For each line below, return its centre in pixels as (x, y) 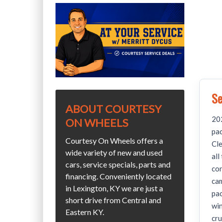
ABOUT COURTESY (113, 109)
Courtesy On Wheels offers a (114, 140)
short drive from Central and (113, 200)
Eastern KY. (85, 212)
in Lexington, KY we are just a (114, 188)
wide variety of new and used (114, 152)
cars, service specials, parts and (118, 164)
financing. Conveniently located (118, 176)
